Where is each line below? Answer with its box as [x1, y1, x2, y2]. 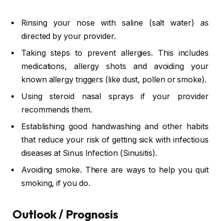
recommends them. [21, 105, 92, 114]
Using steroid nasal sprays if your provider [21, 91, 209, 101]
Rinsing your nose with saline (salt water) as [21, 18, 209, 28]
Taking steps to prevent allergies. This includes [21, 48, 209, 58]
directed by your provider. [21, 31, 116, 41]
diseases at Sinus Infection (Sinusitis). [21, 148, 157, 158]
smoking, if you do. [21, 178, 90, 188]
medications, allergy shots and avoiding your [21, 61, 209, 71]
